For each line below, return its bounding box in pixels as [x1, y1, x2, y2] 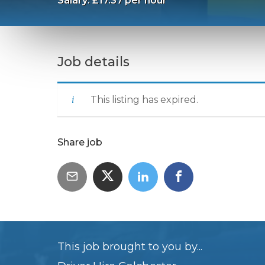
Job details [57, 53, 130, 70]
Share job [57, 136, 102, 148]
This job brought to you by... [57, 240, 202, 253]
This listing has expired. [91, 93, 198, 105]
